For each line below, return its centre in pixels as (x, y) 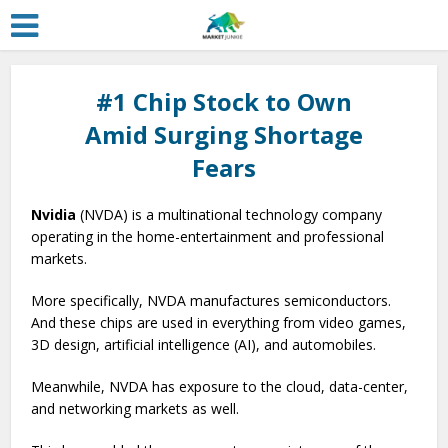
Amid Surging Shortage (224, 134)
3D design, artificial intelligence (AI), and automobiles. (206, 344)
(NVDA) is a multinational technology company (229, 214)
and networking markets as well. (137, 408)
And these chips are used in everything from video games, (219, 322)
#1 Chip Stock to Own (224, 101)
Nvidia (54, 214)
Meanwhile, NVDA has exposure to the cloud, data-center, (220, 386)
